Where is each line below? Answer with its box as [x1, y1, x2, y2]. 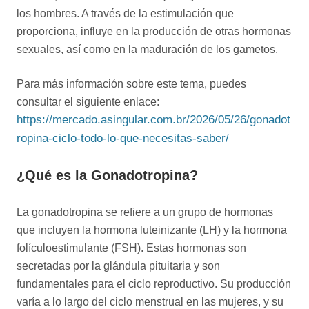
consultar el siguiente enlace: [17, 95, 159, 108]
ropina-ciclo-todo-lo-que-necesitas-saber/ [17, 132, 229, 146]
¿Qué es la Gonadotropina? [17, 168, 198, 183]
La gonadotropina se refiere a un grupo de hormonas [17, 206, 273, 219]
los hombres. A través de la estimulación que [17, 7, 234, 20]
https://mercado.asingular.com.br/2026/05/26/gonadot [17, 113, 290, 127]
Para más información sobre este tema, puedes [17, 77, 246, 90]
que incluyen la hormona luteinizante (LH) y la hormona [17, 223, 287, 237]
